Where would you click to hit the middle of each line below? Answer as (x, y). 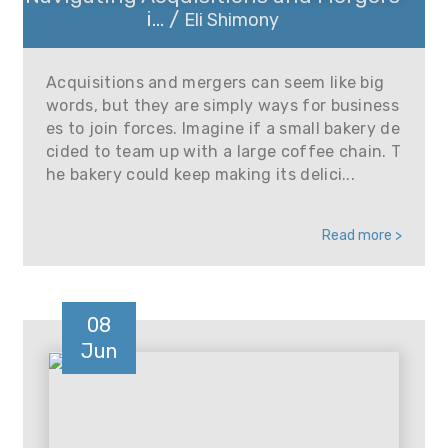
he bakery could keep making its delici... (201, 174)
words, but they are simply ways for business (223, 105)
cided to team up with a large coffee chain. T (224, 151)
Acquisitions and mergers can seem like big (215, 82)
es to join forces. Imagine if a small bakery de (223, 128)
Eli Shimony (231, 20)
